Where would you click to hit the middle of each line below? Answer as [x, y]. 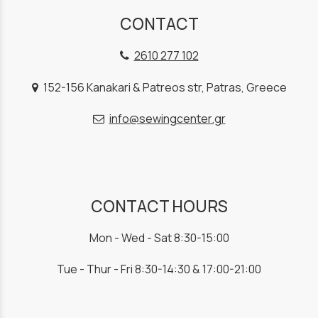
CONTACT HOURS [159, 206]
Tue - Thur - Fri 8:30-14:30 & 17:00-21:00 [159, 269]
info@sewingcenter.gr [167, 118]
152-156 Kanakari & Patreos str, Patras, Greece [164, 87]
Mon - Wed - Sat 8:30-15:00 [159, 237]
